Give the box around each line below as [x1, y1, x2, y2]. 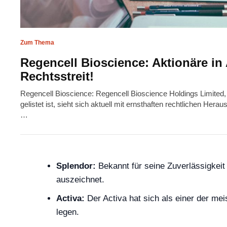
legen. [56, 207, 79, 217]
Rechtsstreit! [20, 69, 94, 84]
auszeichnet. [56, 175, 104, 185]
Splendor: [56, 161, 96, 171]
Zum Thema [20, 39, 54, 47]
